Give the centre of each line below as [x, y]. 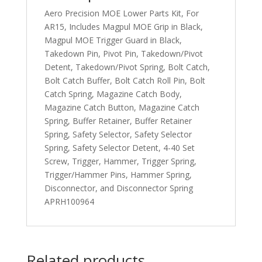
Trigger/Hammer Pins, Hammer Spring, [118, 174]
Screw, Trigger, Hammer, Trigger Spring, [120, 161]
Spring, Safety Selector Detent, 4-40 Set [119, 147]
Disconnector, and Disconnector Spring [118, 188]
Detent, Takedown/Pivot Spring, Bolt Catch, [127, 67]
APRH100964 [69, 201]
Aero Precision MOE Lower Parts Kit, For [121, 13]
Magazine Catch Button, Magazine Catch [122, 107]
